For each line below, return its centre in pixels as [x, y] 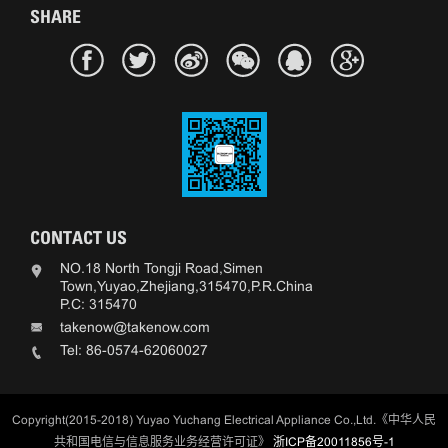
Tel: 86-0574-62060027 [134, 349]
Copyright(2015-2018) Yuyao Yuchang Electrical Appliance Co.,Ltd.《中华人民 [224, 419]
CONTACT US [78, 237]
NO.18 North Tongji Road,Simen [161, 267]
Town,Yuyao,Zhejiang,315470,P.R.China [186, 285]
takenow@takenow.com [135, 326]
